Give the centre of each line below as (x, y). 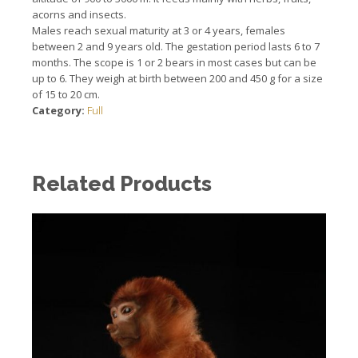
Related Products (122, 183)
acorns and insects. (79, 14)
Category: (60, 110)
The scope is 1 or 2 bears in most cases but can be (195, 62)
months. (53, 62)
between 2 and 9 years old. (99, 46)
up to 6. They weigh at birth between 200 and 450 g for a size (177, 78)
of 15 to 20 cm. (66, 94)
